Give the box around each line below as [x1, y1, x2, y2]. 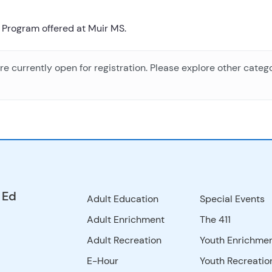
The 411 [199, 213, 231, 226]
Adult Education [87, 192, 159, 205]
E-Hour [87, 254, 119, 267]
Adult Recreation [87, 234, 162, 246]
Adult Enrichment [87, 213, 165, 226]
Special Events [199, 192, 265, 205]
